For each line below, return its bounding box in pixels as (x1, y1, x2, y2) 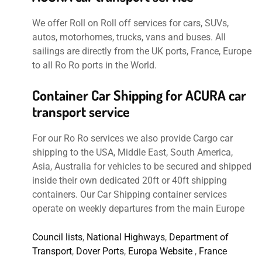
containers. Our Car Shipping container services (32, 189, 227, 201)
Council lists (32, 232, 82, 243)
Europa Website (128, 246, 195, 257)
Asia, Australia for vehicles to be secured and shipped (32, 161, 251, 173)
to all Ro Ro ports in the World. (32, 60, 157, 71)
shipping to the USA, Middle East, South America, (32, 147, 233, 158)
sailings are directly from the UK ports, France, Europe (32, 46, 251, 57)
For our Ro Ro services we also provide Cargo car (32, 133, 233, 144)
